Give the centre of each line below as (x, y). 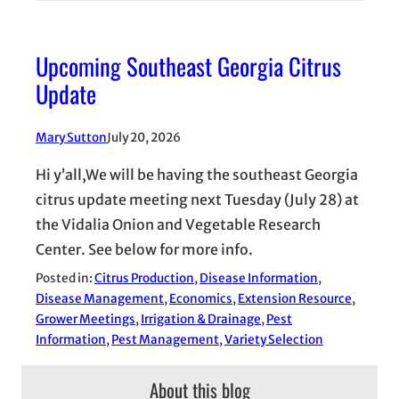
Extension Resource (295, 299)
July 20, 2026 (144, 138)
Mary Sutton (71, 138)
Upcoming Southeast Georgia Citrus (188, 66)
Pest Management (165, 340)
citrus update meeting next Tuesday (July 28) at (197, 200)
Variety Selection (274, 340)
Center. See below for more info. (144, 250)
